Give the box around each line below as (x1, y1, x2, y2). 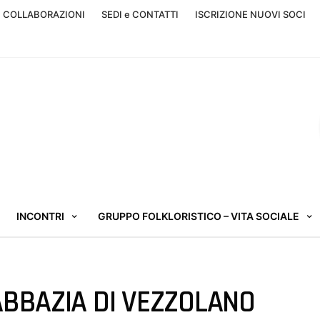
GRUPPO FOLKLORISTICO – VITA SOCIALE (98, 210, 299, 223)
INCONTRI (16, 210, 64, 223)
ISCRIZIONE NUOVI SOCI (195, 9, 306, 20)
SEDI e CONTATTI (101, 9, 179, 20)
